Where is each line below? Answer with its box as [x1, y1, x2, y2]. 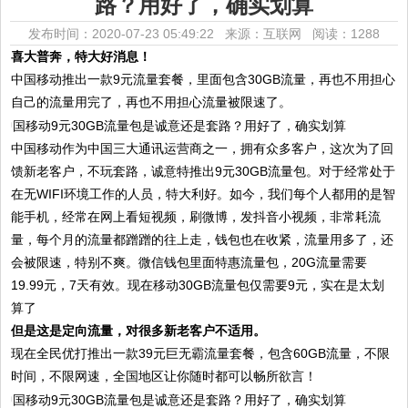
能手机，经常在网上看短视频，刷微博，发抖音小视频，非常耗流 [11, 209, 382, 224]
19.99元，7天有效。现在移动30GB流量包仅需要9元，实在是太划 [11, 277, 385, 292]
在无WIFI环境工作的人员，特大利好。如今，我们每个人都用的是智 [11, 186, 396, 201]
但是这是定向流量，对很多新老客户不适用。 [11, 322, 267, 338]
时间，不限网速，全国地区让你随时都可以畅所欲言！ [11, 368, 318, 383]
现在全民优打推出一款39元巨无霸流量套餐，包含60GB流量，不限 [11, 345, 391, 361]
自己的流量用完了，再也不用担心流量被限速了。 [11, 95, 292, 109]
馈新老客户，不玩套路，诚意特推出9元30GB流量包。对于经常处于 [11, 163, 396, 178]
